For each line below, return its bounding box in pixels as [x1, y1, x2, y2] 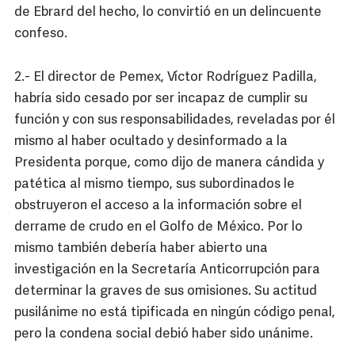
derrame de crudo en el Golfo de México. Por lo [14, 220, 303, 235]
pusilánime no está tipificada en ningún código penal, [14, 306, 335, 320]
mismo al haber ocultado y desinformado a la [14, 135, 288, 149]
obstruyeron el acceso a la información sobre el [14, 199, 302, 213]
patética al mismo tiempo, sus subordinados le [14, 177, 295, 192]
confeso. [14, 27, 67, 41]
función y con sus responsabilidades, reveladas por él [14, 113, 335, 128]
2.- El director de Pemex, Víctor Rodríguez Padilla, [14, 71, 317, 85]
